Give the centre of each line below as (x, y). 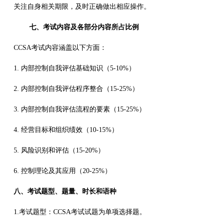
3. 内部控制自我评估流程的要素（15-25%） (80, 109)
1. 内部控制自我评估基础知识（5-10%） (75, 68)
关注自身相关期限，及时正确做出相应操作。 (82, 6)
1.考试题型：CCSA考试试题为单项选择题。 (80, 212)
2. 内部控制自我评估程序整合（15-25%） (76, 88)
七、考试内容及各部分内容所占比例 (76, 27)
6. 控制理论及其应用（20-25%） (66, 171)
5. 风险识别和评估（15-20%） (59, 150)
